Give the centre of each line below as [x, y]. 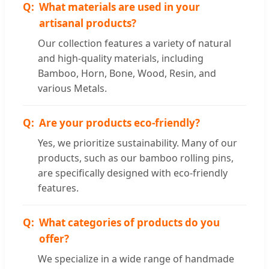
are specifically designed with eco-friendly [133, 173]
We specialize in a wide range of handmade [136, 259]
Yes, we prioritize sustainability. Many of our [138, 143]
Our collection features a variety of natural [134, 44]
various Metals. [72, 89]
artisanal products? [88, 23]
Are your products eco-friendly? [119, 123]
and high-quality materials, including [121, 59]
